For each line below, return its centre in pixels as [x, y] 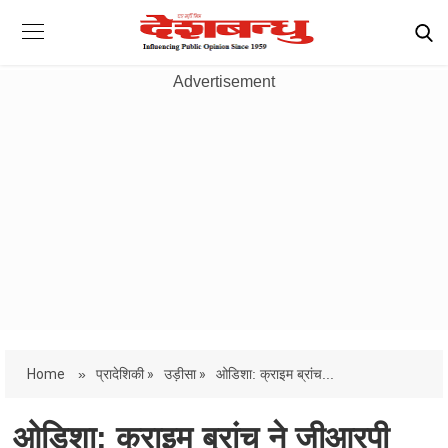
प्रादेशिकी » [125, 374]
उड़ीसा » [185, 374]
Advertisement [224, 81]
